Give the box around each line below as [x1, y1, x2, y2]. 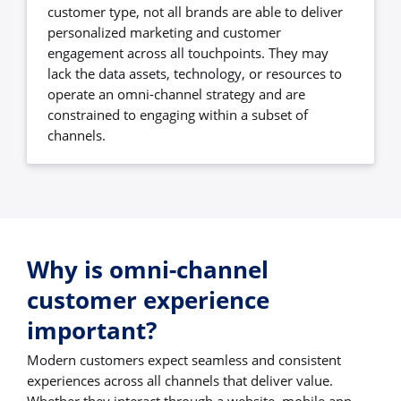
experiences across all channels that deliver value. [27, 371, 333, 390]
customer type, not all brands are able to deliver [47, 2, 344, 21]
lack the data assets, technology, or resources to [47, 64, 343, 82]
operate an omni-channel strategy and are [47, 84, 306, 103]
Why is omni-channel [27, 253, 269, 286]
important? [27, 314, 157, 347]
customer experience [27, 284, 269, 317]
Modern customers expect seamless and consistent [27, 351, 341, 370]
